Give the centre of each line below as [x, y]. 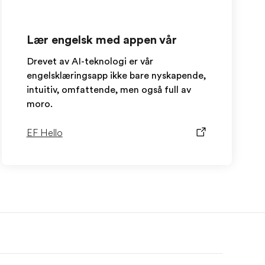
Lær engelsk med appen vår [101, 40]
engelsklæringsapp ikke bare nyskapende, [116, 76]
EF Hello [44, 133]
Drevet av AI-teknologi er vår [90, 62]
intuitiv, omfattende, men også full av [109, 90]
